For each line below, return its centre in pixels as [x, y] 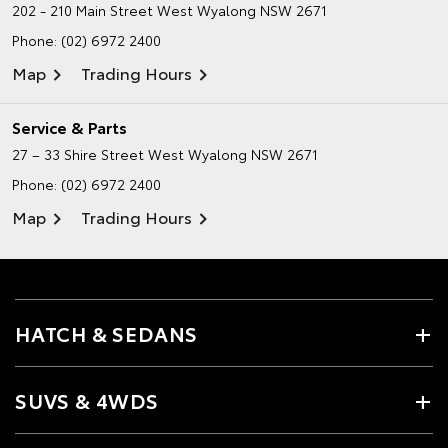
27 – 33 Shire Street [78, 154]
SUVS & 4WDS [87, 400]
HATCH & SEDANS [107, 333]
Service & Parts [69, 126]
